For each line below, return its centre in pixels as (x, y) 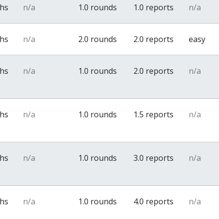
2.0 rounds (98, 39)
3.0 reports (154, 158)
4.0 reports (154, 201)
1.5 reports (154, 114)
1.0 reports (154, 7)
